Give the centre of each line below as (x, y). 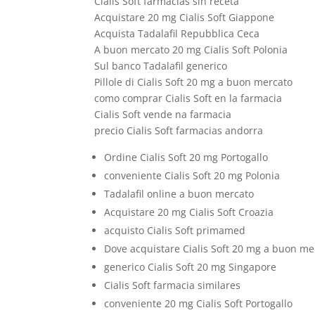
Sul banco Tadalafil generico (161, 66)
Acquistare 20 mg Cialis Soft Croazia (189, 212)
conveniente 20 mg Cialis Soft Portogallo (199, 303)
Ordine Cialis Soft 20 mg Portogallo (186, 157)
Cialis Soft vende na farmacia (163, 114)
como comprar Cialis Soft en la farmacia (188, 98)
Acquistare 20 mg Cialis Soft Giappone (185, 17)
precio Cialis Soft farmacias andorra (179, 130)
